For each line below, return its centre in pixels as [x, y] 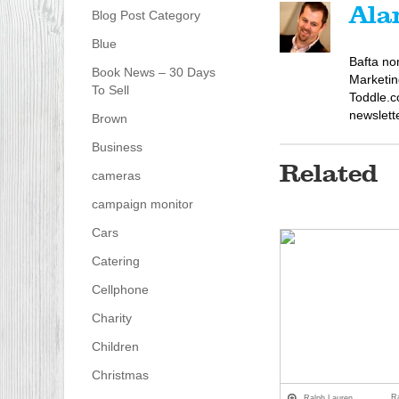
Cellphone [120, 290]
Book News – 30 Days [153, 73]
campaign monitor [142, 204]
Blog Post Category [146, 16]
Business [117, 147]
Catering [115, 261]
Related [328, 174]
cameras [116, 176]
